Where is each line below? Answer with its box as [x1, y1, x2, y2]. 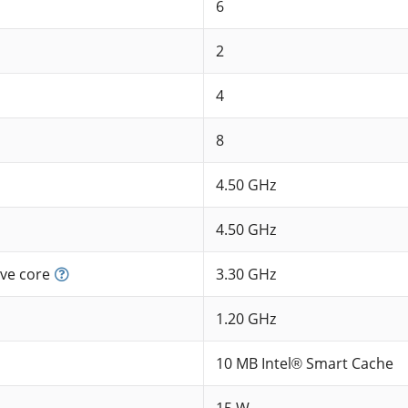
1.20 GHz [215, 309, 276, 330]
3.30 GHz [215, 264, 276, 285]
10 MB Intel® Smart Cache [215, 353, 393, 374]
